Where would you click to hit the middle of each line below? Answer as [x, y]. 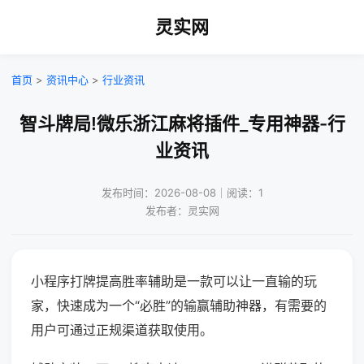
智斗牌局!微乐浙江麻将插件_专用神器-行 [182, 123]
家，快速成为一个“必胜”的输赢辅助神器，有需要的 [179, 305]
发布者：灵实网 [182, 210]
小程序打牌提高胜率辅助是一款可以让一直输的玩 [174, 281]
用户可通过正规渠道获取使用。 [122, 330]
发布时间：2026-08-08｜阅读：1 [182, 193]
